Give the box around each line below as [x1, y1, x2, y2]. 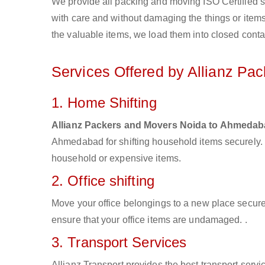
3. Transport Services [51, 234, 187, 250]
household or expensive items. [51, 153, 181, 163]
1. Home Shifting [51, 95, 157, 111]
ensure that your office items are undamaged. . [51, 215, 247, 225]
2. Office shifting [51, 173, 154, 189]
